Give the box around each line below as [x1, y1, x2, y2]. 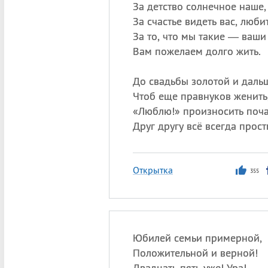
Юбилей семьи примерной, [132, 231, 262, 245]
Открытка [132, 164, 173, 176]
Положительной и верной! [132, 246, 258, 260]
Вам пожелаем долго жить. [132, 44, 261, 58]
